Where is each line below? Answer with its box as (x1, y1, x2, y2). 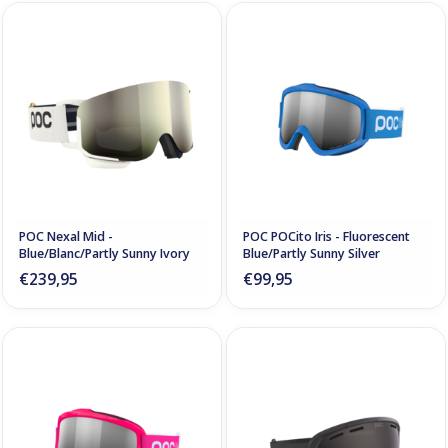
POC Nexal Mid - (19, 228, 113, 246)
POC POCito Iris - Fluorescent (243, 228, 410, 246)
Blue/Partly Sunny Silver (243, 245, 380, 263)
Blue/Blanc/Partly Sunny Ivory (19, 245, 190, 263)
